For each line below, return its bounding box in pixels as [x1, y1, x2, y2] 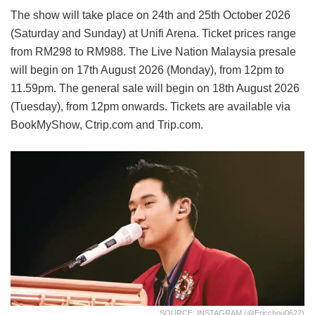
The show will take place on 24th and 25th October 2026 [11, 9, 290, 22]
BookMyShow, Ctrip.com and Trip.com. [11, 119, 203, 131]
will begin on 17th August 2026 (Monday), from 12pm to [11, 64, 284, 77]
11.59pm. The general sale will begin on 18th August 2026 [11, 82, 300, 95]
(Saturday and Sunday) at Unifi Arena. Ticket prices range [11, 27, 296, 40]
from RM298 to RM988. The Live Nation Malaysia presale [11, 46, 296, 58]
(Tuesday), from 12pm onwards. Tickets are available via [11, 101, 290, 113]
